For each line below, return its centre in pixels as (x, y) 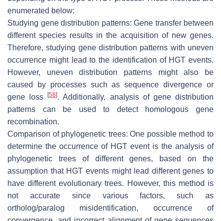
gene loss (28, 97)
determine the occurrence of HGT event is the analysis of (110, 146)
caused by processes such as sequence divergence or (110, 84)
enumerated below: (41, 10)
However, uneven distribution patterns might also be (110, 72)
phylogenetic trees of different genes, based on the (110, 158)
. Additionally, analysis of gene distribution (136, 97)
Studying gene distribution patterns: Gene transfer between (110, 23)
